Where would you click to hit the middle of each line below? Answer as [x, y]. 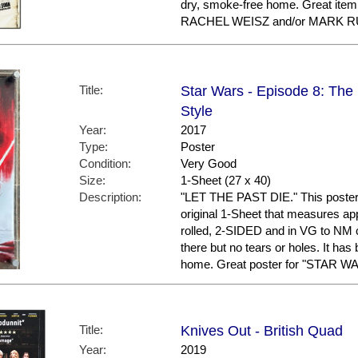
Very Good [209, 164]
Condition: [105, 164]
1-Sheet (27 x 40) [226, 181]
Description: [110, 197]
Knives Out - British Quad [262, 331]
